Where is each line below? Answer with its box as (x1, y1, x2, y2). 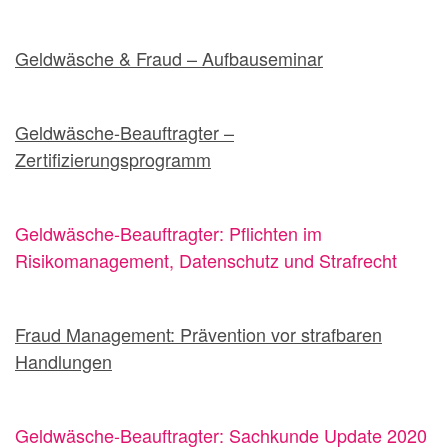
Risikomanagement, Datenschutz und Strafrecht (15, 246, 397, 273)
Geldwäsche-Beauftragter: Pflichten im (15, 219, 322, 246)
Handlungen (15, 347, 112, 374)
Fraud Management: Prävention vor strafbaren (15, 320, 382, 347)
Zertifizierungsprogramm (15, 145, 211, 172)
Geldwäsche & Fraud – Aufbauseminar (15, 44, 323, 71)
